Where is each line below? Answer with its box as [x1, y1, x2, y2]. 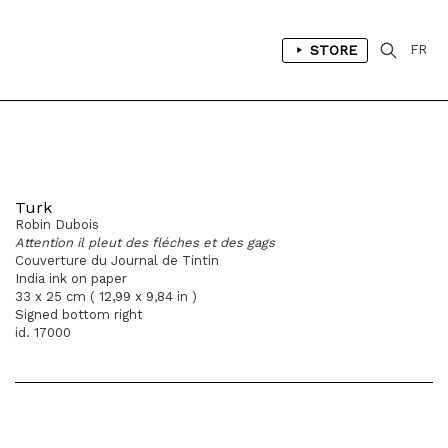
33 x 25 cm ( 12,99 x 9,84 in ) [15, 289, 197, 304]
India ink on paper [15, 271, 127, 286]
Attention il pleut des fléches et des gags [15, 235, 275, 250]
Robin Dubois [15, 217, 99, 232]
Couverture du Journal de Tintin [15, 253, 219, 268]
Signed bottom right [15, 307, 143, 322]
